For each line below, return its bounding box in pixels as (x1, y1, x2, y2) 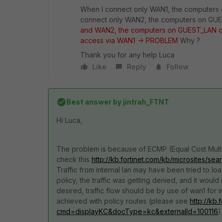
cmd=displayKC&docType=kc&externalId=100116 (56, 207, 218, 216)
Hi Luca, (56, 116, 82, 124)
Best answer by (66, 98, 121, 106)
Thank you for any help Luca (80, 51, 174, 59)
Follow (166, 62, 189, 71)
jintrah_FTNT (121, 98, 169, 106)
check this (56, 155, 92, 164)
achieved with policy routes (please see (56, 197, 190, 205)
